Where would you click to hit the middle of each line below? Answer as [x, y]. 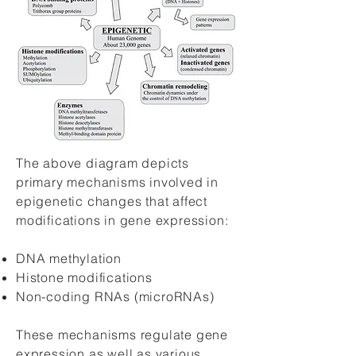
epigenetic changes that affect [112, 201]
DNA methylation [69, 258]
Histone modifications [84, 277]
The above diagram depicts [103, 163]
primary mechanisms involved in [118, 182]
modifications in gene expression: [122, 220]
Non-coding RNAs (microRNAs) [115, 296]
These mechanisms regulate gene [122, 335]
